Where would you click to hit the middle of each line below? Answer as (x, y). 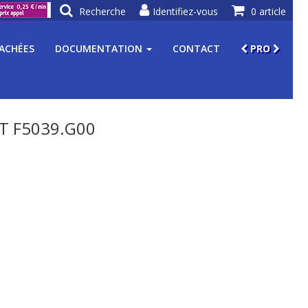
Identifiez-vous (185, 11)
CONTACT (196, 48)
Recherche (102, 11)
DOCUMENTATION (100, 48)
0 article (268, 11)
